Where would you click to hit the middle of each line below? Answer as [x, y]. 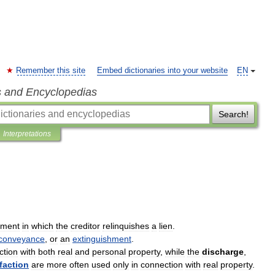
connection [162, 265]
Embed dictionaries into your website [162, 71]
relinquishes [126, 226]
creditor [85, 226]
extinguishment [102, 239]
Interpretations [27, 134]
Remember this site [51, 71]
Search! [233, 114]
